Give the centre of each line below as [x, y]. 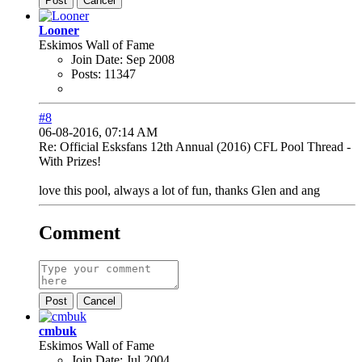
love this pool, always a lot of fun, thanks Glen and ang [179, 191]
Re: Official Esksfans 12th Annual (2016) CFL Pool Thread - [195, 147]
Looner [59, 31]
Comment [80, 233]
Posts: [86, 74]
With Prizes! [70, 162]
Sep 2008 [150, 60]
